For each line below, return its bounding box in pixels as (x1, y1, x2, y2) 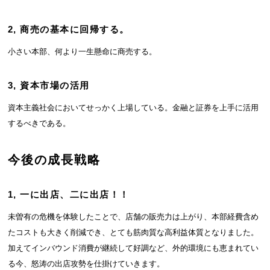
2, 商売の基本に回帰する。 (8, 24, 130, 34)
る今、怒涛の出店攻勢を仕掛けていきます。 (8, 259, 165, 269)
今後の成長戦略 (8, 152, 101, 166)
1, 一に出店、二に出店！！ (8, 189, 130, 200)
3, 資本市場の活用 (8, 80, 90, 91)
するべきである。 (8, 119, 71, 128)
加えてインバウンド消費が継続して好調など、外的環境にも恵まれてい (8, 243, 259, 253)
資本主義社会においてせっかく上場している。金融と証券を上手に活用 (8, 103, 259, 113)
